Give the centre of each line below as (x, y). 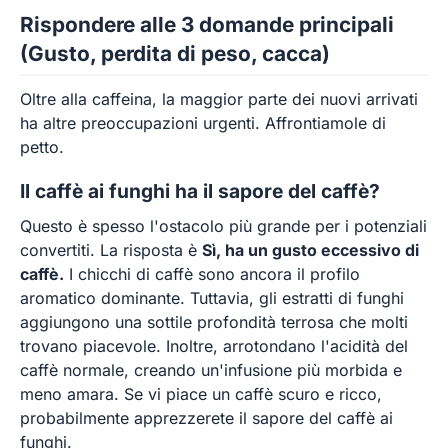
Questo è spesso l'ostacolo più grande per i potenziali (223, 225)
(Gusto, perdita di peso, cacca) (175, 54)
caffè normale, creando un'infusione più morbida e (211, 369)
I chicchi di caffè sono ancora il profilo (212, 273)
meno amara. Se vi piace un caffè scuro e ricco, (201, 393)
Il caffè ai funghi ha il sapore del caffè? (200, 190)
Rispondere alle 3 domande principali (207, 25)
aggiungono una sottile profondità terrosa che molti (214, 321)
